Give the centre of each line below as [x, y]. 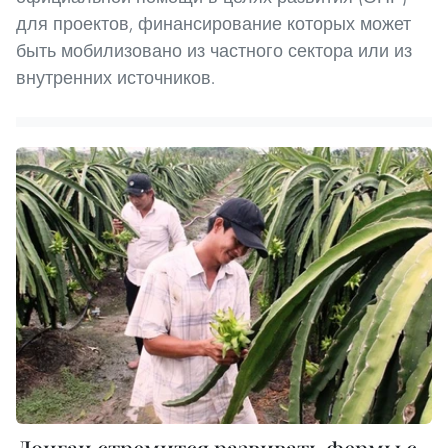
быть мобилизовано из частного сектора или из [214, 50]
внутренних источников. [115, 77]
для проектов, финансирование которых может [213, 23]
